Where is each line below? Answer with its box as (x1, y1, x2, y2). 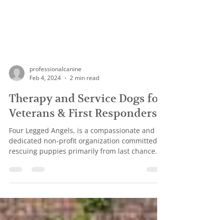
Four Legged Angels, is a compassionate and (9, 207, 155, 216)
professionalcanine (29, 146, 82, 154)
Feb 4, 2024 (29, 155, 61, 163)
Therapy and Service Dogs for (9, 172, 163, 186)
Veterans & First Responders (9, 187, 157, 201)
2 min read (70, 155, 99, 163)
